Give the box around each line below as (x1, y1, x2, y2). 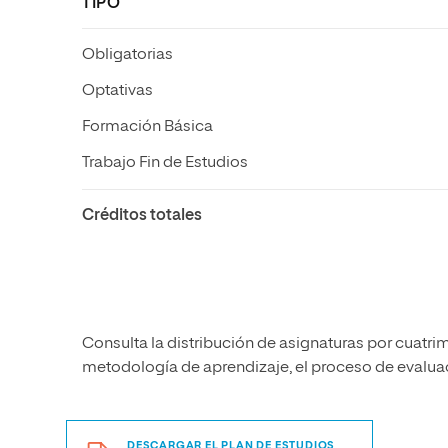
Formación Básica (82, 119, 213, 135)
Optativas (82, 83, 153, 99)
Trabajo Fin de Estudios (82, 155, 248, 171)
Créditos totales (82, 208, 202, 224)
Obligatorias (82, 47, 173, 63)
